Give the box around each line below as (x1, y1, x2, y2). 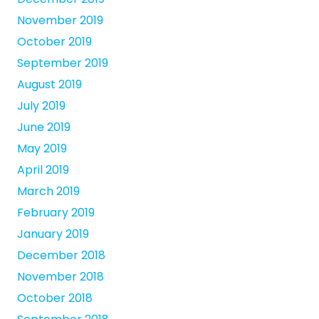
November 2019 (17, 12, 103, 29)
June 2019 (17, 119, 70, 136)
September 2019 (17, 55, 108, 72)
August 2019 (17, 76, 82, 93)
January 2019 (17, 226, 89, 243)
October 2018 (17, 290, 93, 307)
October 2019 (17, 33, 92, 51)
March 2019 (17, 183, 80, 200)
